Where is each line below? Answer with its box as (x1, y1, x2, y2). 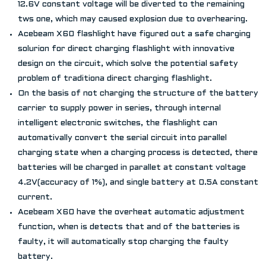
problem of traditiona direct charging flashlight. (18, 74, 212, 83)
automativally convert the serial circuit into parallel (18, 134, 227, 142)
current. (18, 193, 52, 201)
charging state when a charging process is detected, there (18, 148, 258, 157)
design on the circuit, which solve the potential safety (18, 59, 238, 68)
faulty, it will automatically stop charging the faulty (18, 237, 229, 246)
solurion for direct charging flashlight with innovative (18, 45, 235, 53)
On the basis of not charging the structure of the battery (18, 89, 258, 97)
